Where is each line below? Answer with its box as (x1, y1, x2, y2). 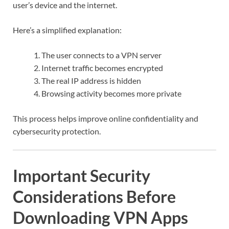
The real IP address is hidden (41, 75, 141, 85)
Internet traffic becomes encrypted (41, 62, 163, 73)
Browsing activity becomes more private (41, 88, 181, 98)
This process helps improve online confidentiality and (13, 113, 198, 123)
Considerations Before (13, 186, 176, 207)
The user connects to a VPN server (41, 50, 162, 60)
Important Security (13, 165, 150, 186)
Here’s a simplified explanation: (13, 25, 122, 35)
